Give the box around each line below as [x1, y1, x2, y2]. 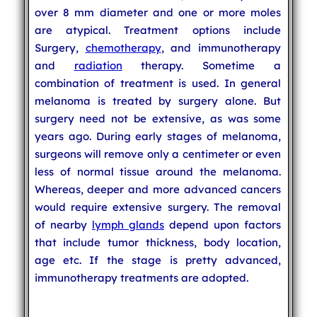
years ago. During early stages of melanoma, [34, 129, 282, 143]
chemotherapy [85, 40, 161, 54]
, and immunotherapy [161, 40, 282, 54]
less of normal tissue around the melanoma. [34, 164, 282, 178]
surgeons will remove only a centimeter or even [34, 146, 282, 161]
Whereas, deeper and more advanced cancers [34, 182, 282, 196]
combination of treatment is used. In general [34, 76, 282, 90]
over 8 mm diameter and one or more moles [34, 5, 282, 19]
